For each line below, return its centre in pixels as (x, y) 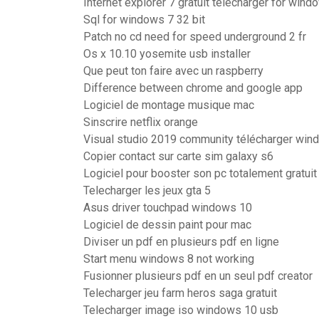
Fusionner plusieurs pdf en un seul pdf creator (198, 276)
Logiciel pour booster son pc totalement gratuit (200, 173)
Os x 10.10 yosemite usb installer (167, 54)
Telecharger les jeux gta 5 (147, 190)
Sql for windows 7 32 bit (144, 20)
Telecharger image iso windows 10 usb (181, 310)
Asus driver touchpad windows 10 (168, 208)
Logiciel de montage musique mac (169, 105)
